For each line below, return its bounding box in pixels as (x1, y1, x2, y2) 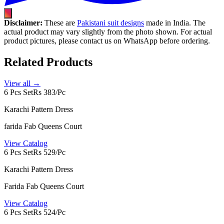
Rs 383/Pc (33, 88, 65, 97)
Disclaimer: (4, 18, 42, 27)
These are (42, 18, 77, 27)
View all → (4, 79, 40, 88)
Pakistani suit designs (77, 18, 144, 27)
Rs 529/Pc (33, 148, 65, 157)
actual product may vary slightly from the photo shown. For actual (4, 27, 212, 36)
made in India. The (144, 18, 205, 27)
